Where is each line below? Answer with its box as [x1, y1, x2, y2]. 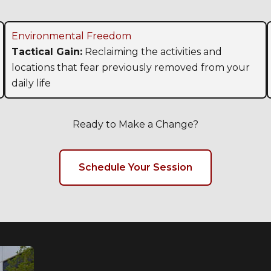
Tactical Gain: [11, 46, 83, 58]
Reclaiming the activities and [82, 46, 223, 58]
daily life [11, 77, 51, 90]
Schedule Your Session [79, 162, 192, 174]
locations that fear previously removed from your [11, 62, 250, 74]
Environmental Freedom [11, 30, 132, 42]
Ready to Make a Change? [73, 119, 198, 131]
